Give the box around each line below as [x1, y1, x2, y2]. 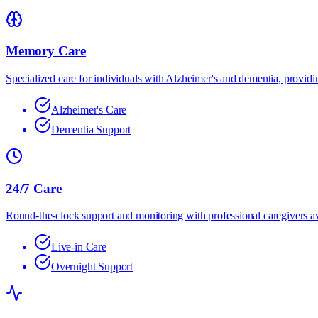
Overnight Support [51, 261, 133, 273]
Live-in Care [51, 241, 106, 253]
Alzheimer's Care [51, 104, 127, 116]
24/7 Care [6, 180, 62, 196]
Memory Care [6, 43, 87, 59]
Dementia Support [51, 124, 131, 136]
